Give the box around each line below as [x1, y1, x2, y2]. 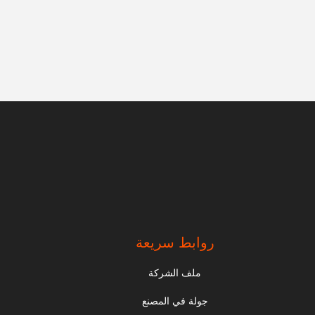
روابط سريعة [135, 235, 214, 250]
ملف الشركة [148, 267, 202, 278]
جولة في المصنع [141, 295, 208, 307]
